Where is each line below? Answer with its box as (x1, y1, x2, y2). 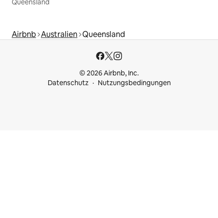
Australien (41, 29, 77, 40)
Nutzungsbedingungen (97, 78, 171, 88)
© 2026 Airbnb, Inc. (79, 69, 139, 78)
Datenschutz (47, 78, 89, 88)
